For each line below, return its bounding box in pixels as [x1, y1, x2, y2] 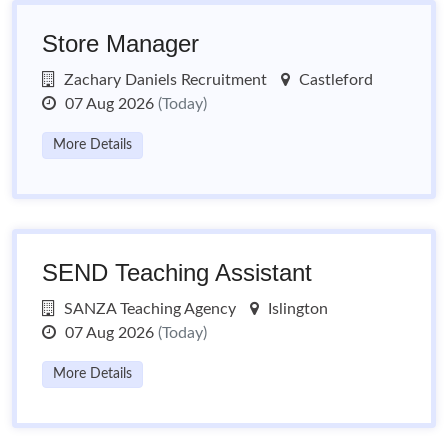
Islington [264, 301, 328, 317]
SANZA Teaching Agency [60, 301, 236, 317]
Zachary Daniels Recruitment [60, 72, 267, 88]
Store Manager [42, 30, 199, 57]
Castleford [295, 72, 373, 88]
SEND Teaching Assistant [42, 259, 312, 286]
